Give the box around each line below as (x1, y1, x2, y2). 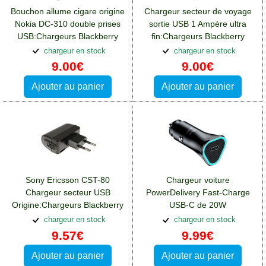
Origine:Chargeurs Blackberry (12, 200, 123, 210)
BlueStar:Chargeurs (160, 213, 235, 223)
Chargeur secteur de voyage (144, 6, 252, 16)
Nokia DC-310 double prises (15, 18, 121, 28)
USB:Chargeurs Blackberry (17, 31, 118, 41)
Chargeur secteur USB (25, 188, 110, 198)
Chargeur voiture (166, 175, 230, 185)
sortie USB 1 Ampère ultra (149, 18, 246, 28)
